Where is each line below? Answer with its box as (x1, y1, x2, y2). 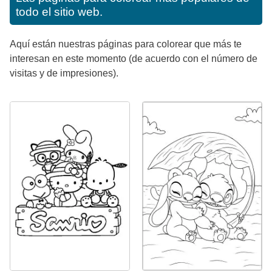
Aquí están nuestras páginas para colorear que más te (10, 38, 242, 49)
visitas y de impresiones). (10, 67, 118, 78)
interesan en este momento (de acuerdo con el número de (10, 53, 257, 64)
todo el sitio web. (16, 5, 103, 18)
